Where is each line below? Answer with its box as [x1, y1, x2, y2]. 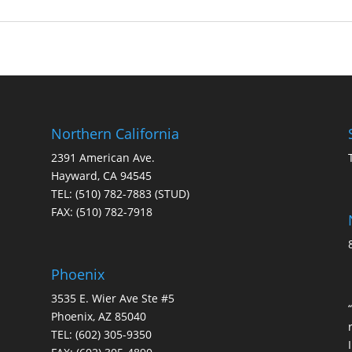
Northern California [50, 123, 179, 143]
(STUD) [151, 185, 189, 201]
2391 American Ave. [50, 149, 155, 165]
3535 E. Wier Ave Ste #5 [50, 290, 174, 306]
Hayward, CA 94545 [50, 167, 152, 183]
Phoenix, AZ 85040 [50, 308, 146, 324]
